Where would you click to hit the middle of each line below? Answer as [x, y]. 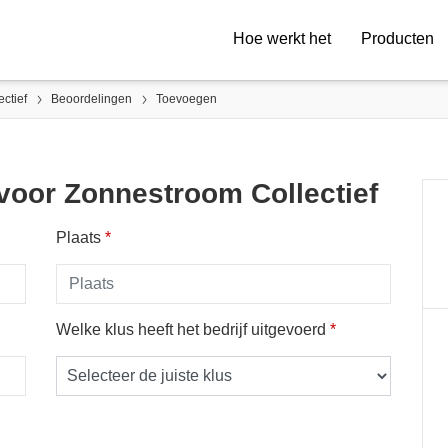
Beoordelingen [91, 99]
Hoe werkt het [282, 38]
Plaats [80, 237]
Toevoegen [186, 99]
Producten [397, 38]
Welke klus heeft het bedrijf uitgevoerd [192, 329]
